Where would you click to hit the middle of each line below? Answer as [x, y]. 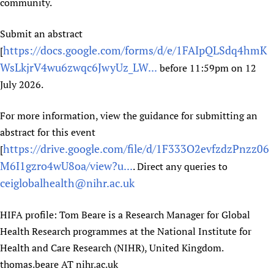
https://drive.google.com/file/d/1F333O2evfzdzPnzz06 [136, 149]
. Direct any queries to [180, 166]
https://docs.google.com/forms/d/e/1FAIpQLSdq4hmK [135, 50]
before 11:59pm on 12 [207, 68]
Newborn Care [47, 15]
